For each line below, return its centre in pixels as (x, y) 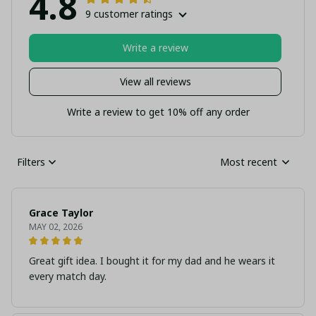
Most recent (249, 162)
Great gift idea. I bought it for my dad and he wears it (152, 260)
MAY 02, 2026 (56, 226)
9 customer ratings (129, 13)
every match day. (68, 276)
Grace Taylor (61, 212)
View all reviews (155, 82)
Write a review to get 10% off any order (158, 111)
